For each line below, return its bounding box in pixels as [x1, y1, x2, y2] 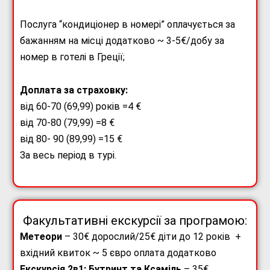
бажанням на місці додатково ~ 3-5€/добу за [20, 35, 224, 47]
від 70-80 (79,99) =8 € [20, 117, 115, 129]
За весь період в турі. [20, 149, 116, 162]
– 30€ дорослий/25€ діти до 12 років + [62, 231, 241, 243]
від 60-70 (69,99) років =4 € [20, 101, 141, 113]
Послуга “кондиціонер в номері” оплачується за [20, 19, 235, 31]
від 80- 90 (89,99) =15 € [20, 133, 122, 145]
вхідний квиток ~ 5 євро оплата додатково [20, 247, 216, 259]
